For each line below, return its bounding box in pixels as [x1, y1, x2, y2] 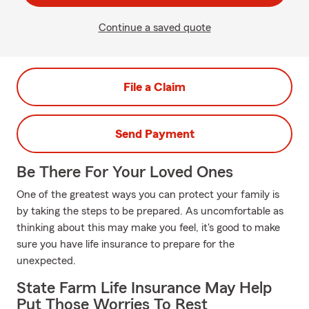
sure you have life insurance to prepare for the [17, 239, 235, 250]
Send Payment [114, 128, 195, 140]
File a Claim [123, 81, 186, 93]
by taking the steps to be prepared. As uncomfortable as [17, 206, 283, 217]
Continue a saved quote [98, 22, 211, 33]
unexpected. [17, 255, 76, 266]
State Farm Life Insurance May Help [17, 280, 272, 297]
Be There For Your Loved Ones [17, 164, 233, 181]
